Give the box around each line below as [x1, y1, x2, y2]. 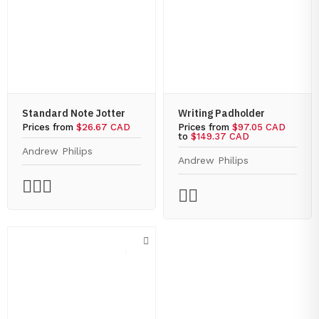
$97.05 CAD [232, 122, 286, 132]
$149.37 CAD [191, 131, 249, 142]
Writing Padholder [178, 107, 265, 120]
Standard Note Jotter [22, 107, 125, 120]
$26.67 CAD [76, 122, 130, 132]
